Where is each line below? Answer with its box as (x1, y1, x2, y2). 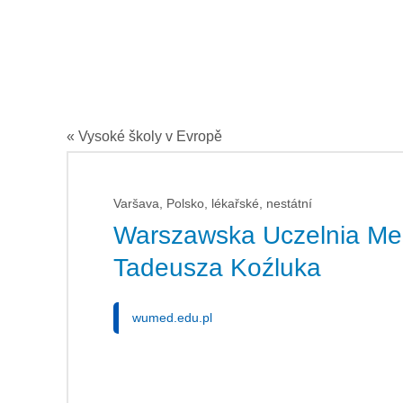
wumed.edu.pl (132, 310, 212, 325)
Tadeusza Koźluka (113, 254, 321, 282)
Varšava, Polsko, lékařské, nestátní (113, 196, 312, 210)
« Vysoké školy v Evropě (67, 129, 222, 144)
